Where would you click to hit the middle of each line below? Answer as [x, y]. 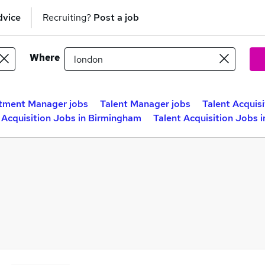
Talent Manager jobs [145, 104]
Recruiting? [68, 17]
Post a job [116, 17]
